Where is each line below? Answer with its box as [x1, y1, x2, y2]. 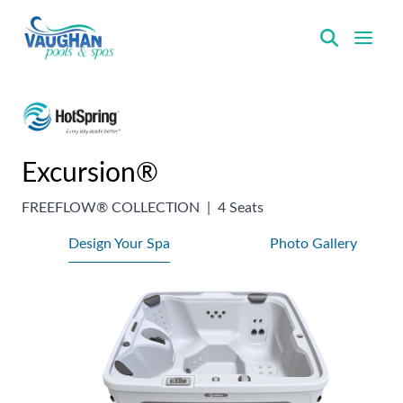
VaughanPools [21, 61, 103, 77]
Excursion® [22, 159, 158, 187]
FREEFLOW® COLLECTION [22, 200, 200, 215]
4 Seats [218, 200, 264, 215]
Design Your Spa [67, 236, 170, 251]
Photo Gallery [269, 236, 357, 251]
